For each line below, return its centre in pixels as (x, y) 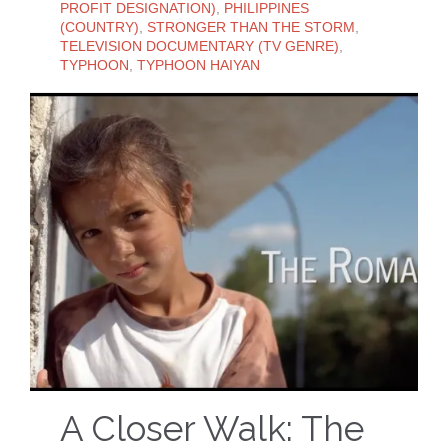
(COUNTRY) (99, 26)
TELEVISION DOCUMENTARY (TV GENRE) (199, 45)
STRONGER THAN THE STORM (251, 26)
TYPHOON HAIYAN (198, 64)
